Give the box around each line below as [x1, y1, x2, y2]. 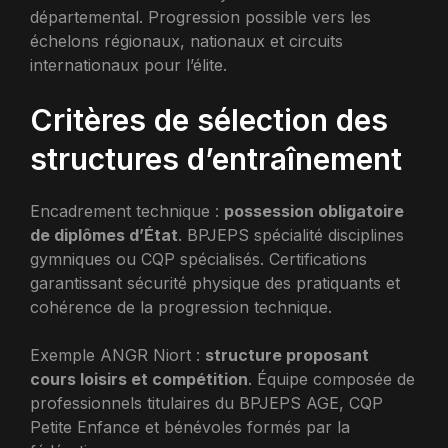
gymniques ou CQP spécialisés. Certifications [30, 249, 367, 269]
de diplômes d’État [30, 225, 178, 245]
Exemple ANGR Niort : [30, 345, 205, 365]
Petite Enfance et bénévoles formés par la [30, 417, 350, 437]
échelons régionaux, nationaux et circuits [30, 31, 343, 51]
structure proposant [205, 345, 369, 365]
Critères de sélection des [30, 102, 388, 138]
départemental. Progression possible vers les [30, 7, 371, 27]
